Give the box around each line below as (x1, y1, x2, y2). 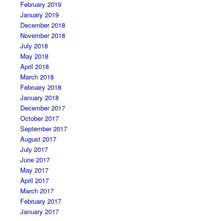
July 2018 (20, 41, 48, 51)
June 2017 (20, 155, 50, 165)
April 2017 (20, 176, 49, 185)
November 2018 (20, 31, 65, 40)
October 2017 (20, 113, 59, 123)
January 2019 (20, 10, 59, 20)
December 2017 (20, 103, 65, 113)
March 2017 (20, 186, 54, 196)
